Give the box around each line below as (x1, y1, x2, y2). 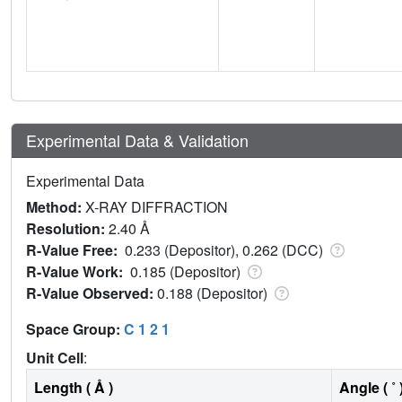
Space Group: (26, 318, 124, 339)
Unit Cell (26, 346, 83, 368)
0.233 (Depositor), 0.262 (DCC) (125, 239, 327, 260)
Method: (26, 196, 85, 217)
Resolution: (26, 217, 109, 239)
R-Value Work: (26, 260, 130, 282)
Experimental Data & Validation (26, 127, 249, 152)
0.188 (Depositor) (157, 282, 271, 303)
